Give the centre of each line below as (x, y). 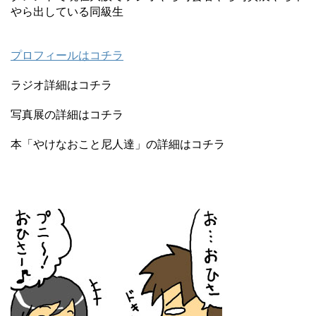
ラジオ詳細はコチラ (61, 85)
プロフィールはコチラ (67, 55)
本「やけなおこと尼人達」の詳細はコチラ (118, 144)
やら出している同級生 (67, 11)
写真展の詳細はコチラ (67, 114)
